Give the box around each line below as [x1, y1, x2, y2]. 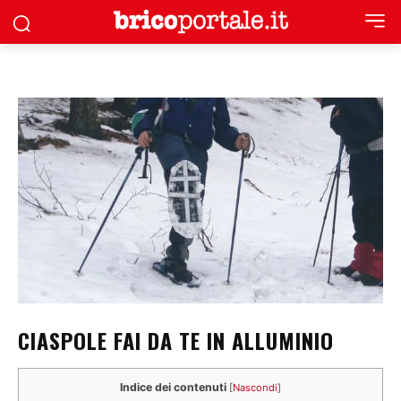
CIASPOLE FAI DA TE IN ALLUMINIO [18, 323, 334, 356]
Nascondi [233, 380, 277, 394]
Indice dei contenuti [120, 380, 226, 394]
